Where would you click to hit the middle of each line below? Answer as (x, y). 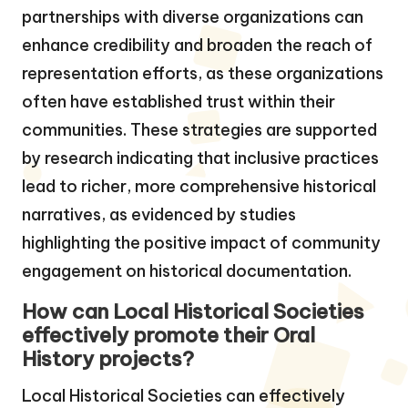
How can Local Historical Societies (193, 311)
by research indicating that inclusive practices (200, 158)
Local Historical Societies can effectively (184, 395)
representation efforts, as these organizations (203, 73)
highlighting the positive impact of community (201, 242)
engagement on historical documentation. (187, 270)
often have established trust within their (178, 101)
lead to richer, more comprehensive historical (199, 186)
